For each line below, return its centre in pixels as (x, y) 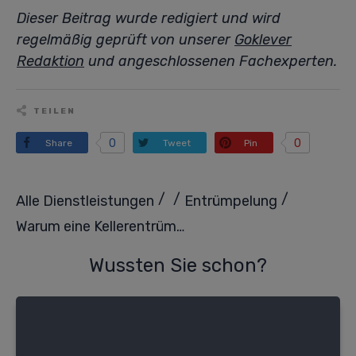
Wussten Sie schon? (178, 266)
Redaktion (50, 61)
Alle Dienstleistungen (85, 201)
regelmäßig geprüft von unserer (126, 40)
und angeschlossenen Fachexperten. (211, 61)
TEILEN (54, 111)
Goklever (263, 40)
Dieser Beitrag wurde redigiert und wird (149, 18)
